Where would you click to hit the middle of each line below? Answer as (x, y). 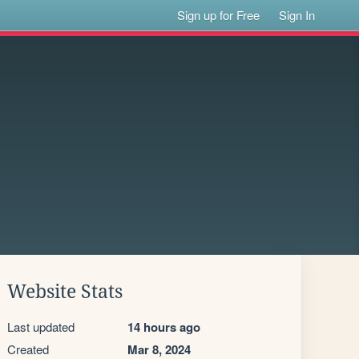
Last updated (41, 327)
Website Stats (65, 292)
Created (28, 349)
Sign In (297, 15)
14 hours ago (164, 327)
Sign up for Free (219, 15)
